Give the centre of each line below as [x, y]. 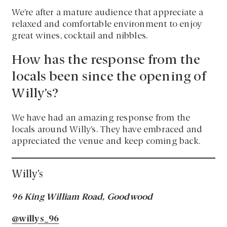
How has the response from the [106, 61]
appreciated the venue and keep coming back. [106, 142]
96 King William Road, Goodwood [82, 198]
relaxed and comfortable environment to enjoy [107, 25]
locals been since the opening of [109, 78]
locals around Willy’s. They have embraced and [107, 130]
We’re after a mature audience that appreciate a [107, 13]
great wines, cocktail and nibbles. [80, 36]
